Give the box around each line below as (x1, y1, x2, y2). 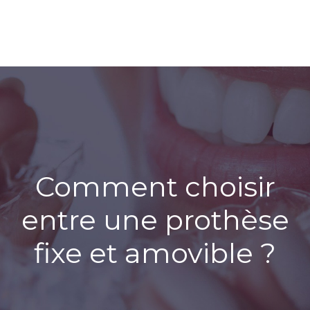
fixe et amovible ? (34, 236, 276, 270)
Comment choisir (35, 170, 275, 203)
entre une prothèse (21, 203, 289, 237)
